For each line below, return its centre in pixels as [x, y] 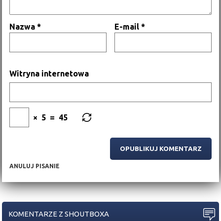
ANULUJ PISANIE [35, 166]
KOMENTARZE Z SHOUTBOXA [59, 214]
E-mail [128, 26]
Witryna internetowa [49, 73]
